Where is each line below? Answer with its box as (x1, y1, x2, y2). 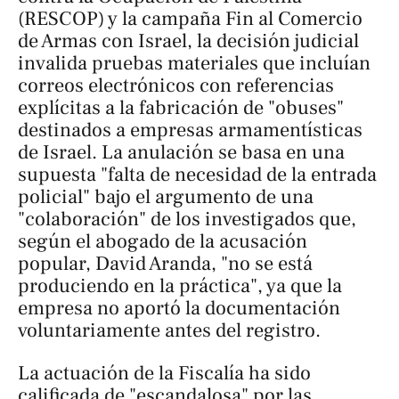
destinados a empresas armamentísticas (18, 118, 362, 143)
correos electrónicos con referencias (18, 73, 334, 99)
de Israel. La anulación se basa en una (18, 140, 345, 166)
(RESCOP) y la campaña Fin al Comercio (18, 6, 362, 32)
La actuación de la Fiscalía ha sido (18, 360, 311, 386)
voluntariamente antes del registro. (18, 318, 321, 344)
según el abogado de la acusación (18, 229, 307, 255)
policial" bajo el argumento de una (18, 184, 313, 210)
